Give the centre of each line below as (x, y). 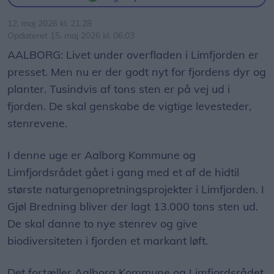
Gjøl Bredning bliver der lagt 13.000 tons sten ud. (133, 207)
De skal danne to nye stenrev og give (102, 224)
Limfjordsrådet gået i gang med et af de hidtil (123, 172)
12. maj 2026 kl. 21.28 (50, 23)
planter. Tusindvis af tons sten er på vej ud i (119, 89)
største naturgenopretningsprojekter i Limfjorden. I (136, 190)
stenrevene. (37, 124)
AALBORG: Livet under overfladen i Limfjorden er (133, 55)
